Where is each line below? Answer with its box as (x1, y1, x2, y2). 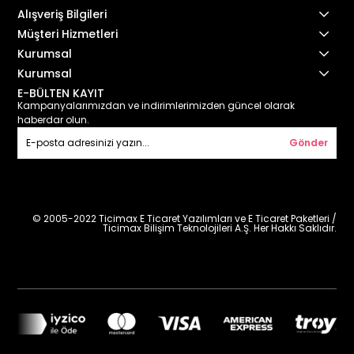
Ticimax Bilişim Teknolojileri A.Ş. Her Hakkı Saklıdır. (102, 221, 337, 235)
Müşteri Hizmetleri (17, 26, 119, 42)
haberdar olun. (17, 113, 90, 126)
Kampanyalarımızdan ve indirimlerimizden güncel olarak (17, 99, 296, 112)
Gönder (288, 136, 328, 149)
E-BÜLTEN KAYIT (17, 85, 105, 101)
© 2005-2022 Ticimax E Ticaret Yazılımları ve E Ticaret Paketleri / (32, 212, 337, 225)
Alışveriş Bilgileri (17, 6, 107, 22)
